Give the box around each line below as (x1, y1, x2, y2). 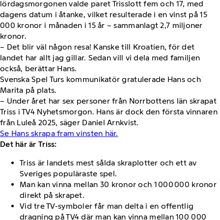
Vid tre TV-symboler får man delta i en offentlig (20, 201, 194, 211)
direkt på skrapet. (20, 191, 84, 200)
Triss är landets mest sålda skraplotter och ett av (20, 158, 197, 168)
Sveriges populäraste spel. (20, 169, 117, 179)
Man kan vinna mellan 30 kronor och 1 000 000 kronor (20, 180, 217, 190)
